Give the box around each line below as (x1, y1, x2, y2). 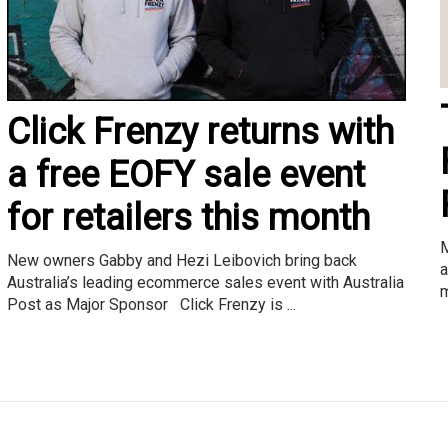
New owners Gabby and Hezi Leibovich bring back (6, 251, 357, 271)
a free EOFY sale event (6, 154, 365, 197)
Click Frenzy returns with (6, 111, 394, 154)
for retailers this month (6, 197, 370, 240)
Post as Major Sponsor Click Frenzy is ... (6, 295, 296, 315)
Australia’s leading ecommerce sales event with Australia (6, 273, 404, 293)
